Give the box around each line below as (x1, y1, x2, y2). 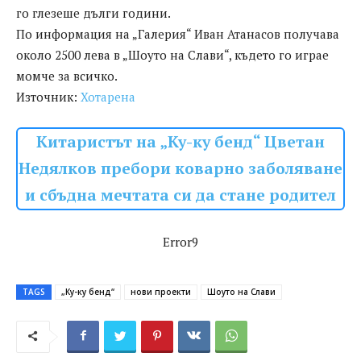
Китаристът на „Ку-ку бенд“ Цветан (36, 131, 325, 153)
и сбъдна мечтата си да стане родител (25, 185, 336, 206)
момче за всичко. (16, 68, 118, 85)
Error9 (163, 234, 198, 251)
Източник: (16, 89, 81, 106)
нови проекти (131, 286, 191, 298)
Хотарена (81, 89, 135, 106)
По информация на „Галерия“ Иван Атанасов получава (16, 26, 339, 43)
